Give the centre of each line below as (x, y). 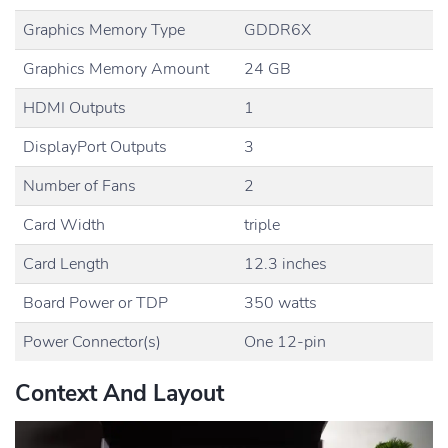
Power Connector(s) (92, 341)
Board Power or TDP (95, 302)
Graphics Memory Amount (116, 68)
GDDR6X (277, 29)
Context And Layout (119, 393)
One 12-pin (285, 341)
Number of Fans (79, 185)
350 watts (280, 302)
